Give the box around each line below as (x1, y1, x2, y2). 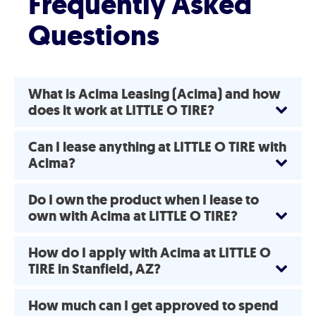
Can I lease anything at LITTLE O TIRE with (28, 138, 286, 157)
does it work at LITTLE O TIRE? (28, 101, 214, 120)
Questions (28, 16, 159, 54)
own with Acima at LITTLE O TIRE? (28, 207, 238, 226)
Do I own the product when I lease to (28, 190, 259, 209)
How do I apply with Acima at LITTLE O (28, 243, 271, 262)
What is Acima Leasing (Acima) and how (28, 85, 281, 104)
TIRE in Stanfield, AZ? (28, 260, 161, 279)
